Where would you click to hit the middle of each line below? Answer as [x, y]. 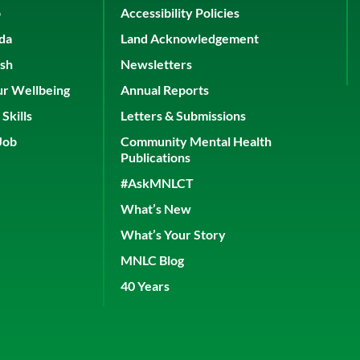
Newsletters [157, 64]
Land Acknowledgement [190, 39]
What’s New [156, 209]
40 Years [145, 286]
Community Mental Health [196, 141]
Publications [156, 157]
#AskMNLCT [157, 183]
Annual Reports [165, 90]
